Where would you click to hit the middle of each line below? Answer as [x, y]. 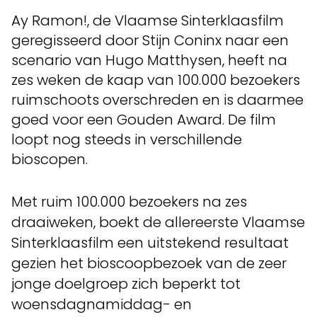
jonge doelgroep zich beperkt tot [126, 284]
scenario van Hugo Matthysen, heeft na [149, 60]
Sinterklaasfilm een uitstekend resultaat [150, 243]
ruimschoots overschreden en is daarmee [157, 100]
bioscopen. [50, 159]
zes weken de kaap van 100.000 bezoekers [156, 80]
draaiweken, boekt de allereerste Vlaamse [158, 222]
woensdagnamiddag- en [102, 304]
